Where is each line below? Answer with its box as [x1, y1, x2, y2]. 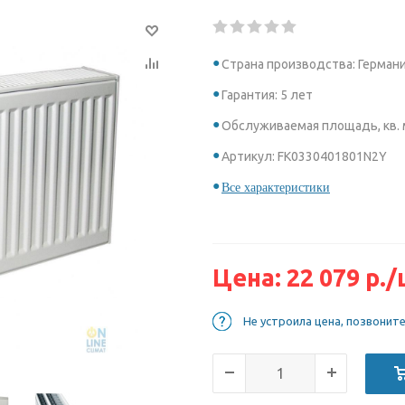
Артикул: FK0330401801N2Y [221, 149, 387, 164]
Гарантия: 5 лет [221, 88, 313, 102]
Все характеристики [221, 181, 330, 194]
